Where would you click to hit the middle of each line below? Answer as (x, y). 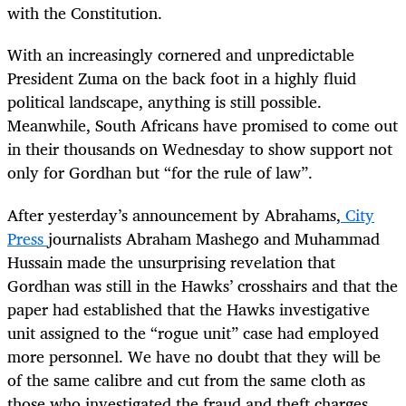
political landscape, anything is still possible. (164, 102)
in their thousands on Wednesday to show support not (200, 149)
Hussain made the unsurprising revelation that (171, 261)
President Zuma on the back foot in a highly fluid (182, 78)
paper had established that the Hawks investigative (188, 309)
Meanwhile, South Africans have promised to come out (203, 126)
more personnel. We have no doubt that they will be (194, 356)
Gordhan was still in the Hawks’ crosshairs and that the (203, 285)
